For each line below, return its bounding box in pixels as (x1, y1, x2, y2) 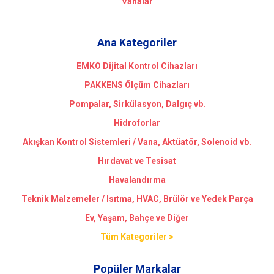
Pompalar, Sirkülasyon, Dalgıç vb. (68, 99, 206, 109)
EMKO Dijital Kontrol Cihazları (76, 61, 198, 71)
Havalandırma (108, 175, 166, 185)
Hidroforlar (114, 118, 160, 128)
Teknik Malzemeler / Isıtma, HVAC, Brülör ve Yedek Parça (21, 194, 253, 204)
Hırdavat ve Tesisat (98, 156, 176, 166)
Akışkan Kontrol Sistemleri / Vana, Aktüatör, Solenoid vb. (23, 137, 251, 147)
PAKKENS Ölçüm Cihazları (84, 80, 190, 90)
